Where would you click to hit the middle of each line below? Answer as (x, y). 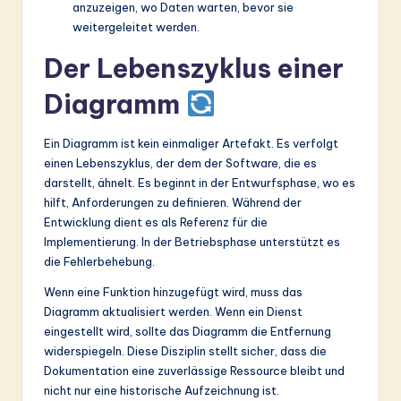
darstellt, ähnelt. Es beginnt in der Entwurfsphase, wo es (200, 182)
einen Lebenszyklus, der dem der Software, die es (180, 162)
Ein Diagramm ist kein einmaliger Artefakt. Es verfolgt (191, 143)
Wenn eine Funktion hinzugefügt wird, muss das (173, 291)
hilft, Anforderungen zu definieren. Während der (173, 202)
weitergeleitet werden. (136, 26)
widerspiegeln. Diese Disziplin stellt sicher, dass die (185, 350)
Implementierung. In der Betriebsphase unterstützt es (192, 241)
